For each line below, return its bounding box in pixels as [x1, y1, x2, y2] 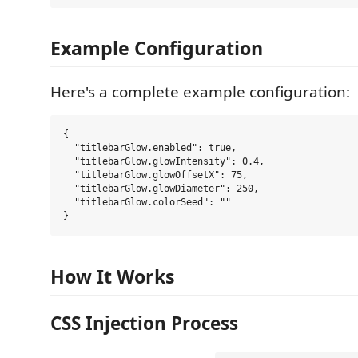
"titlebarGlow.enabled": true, [63, 142, 237, 153]
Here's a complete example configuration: [50, 82, 350, 102]
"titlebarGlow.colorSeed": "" [63, 197, 231, 208]
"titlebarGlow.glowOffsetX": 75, [63, 169, 248, 181]
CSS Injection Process [50, 311, 238, 336]
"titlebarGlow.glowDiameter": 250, [63, 183, 259, 194]
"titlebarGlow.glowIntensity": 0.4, [63, 156, 265, 167]
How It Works [50, 263, 175, 289]
